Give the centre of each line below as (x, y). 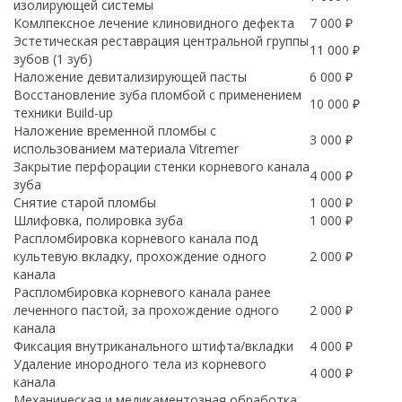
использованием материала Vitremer (126, 149)
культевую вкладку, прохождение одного (140, 256)
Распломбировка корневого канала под (135, 238)
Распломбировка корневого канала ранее (142, 292)
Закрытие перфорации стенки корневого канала (162, 166)
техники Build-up (63, 113)
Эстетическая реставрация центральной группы (161, 41)
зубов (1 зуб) (53, 59)
